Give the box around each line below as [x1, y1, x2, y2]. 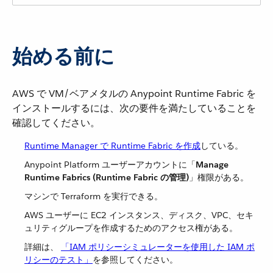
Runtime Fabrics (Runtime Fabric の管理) [24, 172, 189, 183]
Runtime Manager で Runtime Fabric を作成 [24, 140, 200, 151]
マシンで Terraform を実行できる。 [24, 191, 163, 202]
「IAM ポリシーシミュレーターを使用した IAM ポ [61, 241, 255, 252]
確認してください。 [12, 116, 100, 129]
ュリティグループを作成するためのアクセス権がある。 [24, 222, 238, 233]
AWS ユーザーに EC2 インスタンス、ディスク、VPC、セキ [24, 210, 253, 221]
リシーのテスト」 [24, 254, 93, 265]
